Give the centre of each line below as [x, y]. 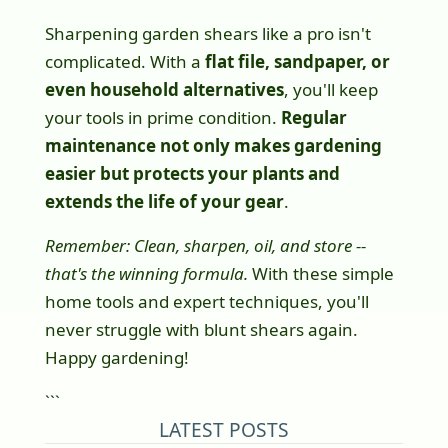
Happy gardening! [116, 358]
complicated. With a [124, 62]
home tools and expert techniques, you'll [206, 302]
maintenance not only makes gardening [213, 146]
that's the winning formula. [146, 274]
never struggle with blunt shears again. [201, 330]
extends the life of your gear [164, 202]
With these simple [320, 274]
